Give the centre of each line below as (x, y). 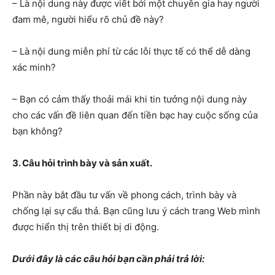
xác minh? (34, 67)
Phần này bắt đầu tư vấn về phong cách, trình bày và (124, 195)
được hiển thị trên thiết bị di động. (86, 227)
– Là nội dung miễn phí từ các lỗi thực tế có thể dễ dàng (131, 51)
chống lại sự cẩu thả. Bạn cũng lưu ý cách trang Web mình (136, 211)
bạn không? (37, 131)
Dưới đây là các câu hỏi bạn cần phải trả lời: (108, 259)
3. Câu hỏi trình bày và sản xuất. (82, 163)
